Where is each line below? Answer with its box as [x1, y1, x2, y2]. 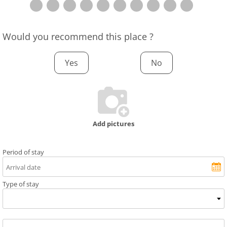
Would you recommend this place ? [3, 30, 154, 43]
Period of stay [3, 147, 44, 157]
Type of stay [3, 179, 39, 189]
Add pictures [93, 119, 134, 129]
